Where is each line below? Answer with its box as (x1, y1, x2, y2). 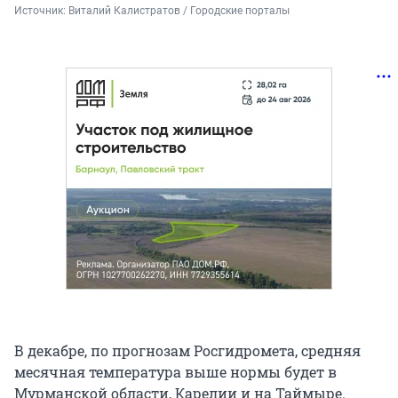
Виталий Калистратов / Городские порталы (68, 4, 290, 17)
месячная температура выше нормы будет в (14, 362, 337, 381)
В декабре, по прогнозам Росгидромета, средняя (14, 340, 361, 360)
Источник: (14, 4, 68, 17)
